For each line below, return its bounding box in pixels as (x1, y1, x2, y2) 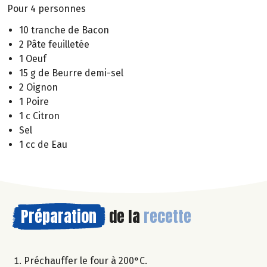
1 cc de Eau (19, 139, 67, 151)
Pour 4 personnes (7, 2, 86, 14)
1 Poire (19, 96, 49, 108)
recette (144, 204, 191, 229)
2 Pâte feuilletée (19, 39, 89, 51)
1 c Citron (19, 110, 60, 122)
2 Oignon (19, 82, 58, 94)
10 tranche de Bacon (19, 24, 109, 36)
